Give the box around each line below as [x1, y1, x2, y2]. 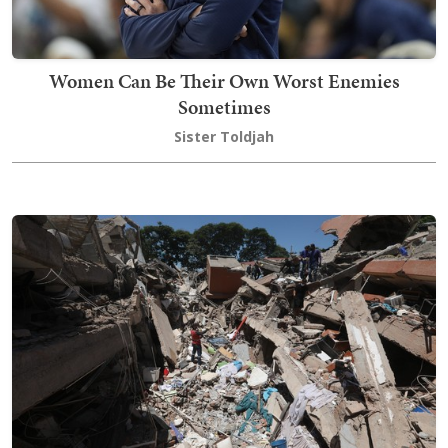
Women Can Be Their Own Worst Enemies [48, 67, 400, 96]
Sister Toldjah [174, 127, 274, 147]
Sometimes [177, 93, 271, 122]
